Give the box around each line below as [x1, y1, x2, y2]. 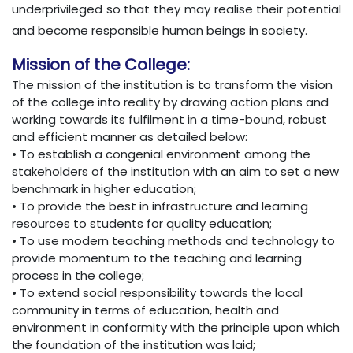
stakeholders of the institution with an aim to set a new [12, 163, 339, 180]
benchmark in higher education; [12, 180, 196, 198]
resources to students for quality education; [12, 215, 272, 232]
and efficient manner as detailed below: [12, 128, 247, 146]
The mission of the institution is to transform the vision [12, 76, 333, 94]
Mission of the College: [12, 54, 190, 76]
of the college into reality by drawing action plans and [12, 94, 329, 111]
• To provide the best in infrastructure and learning [12, 198, 308, 215]
